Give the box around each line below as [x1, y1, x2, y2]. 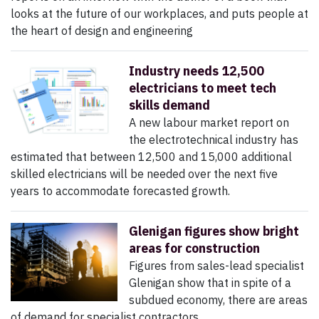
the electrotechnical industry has [129, 132, 298, 147]
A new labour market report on [129, 115, 289, 130]
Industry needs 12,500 [129, 63, 264, 80]
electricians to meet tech [129, 80, 276, 97]
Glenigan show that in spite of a [129, 276, 291, 291]
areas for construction [129, 240, 260, 257]
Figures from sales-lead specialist [129, 258, 304, 273]
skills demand [129, 97, 210, 114]
